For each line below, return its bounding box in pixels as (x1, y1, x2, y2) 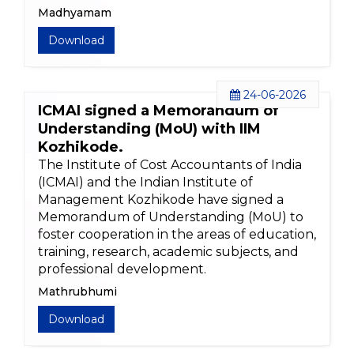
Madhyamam (38, 6, 111, 21)
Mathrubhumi (38, 284, 117, 299)
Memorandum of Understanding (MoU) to (38, 209, 303, 225)
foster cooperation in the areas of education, (38, 227, 316, 243)
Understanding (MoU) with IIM (38, 120, 261, 138)
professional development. (38, 262, 206, 277)
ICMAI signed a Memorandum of (38, 102, 279, 120)
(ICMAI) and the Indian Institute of (38, 175, 253, 190)
